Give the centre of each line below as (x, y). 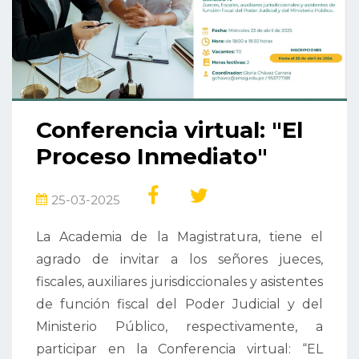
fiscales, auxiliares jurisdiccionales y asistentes (179, 282)
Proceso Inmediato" (152, 157)
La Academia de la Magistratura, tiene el (179, 237)
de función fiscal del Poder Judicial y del (179, 305)
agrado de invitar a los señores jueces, (179, 260)
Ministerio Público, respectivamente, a (179, 327)
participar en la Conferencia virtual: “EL (179, 349)
